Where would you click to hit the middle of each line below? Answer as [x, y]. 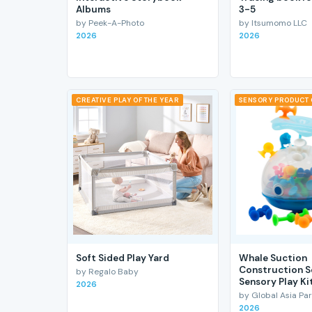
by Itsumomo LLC [273, 23]
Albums [93, 9]
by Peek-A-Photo [110, 23]
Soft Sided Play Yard [123, 258]
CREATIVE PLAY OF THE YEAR [128, 100]
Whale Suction [273, 258]
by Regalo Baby [107, 272]
